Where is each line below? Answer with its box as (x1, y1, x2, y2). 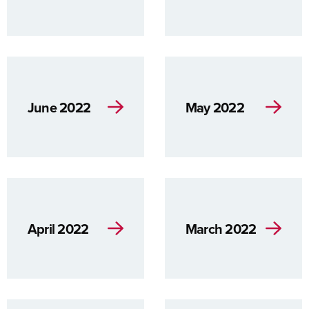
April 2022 (28, 218, 89, 239)
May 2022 (186, 97, 244, 117)
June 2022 (28, 97, 91, 117)
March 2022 (186, 218, 257, 239)
